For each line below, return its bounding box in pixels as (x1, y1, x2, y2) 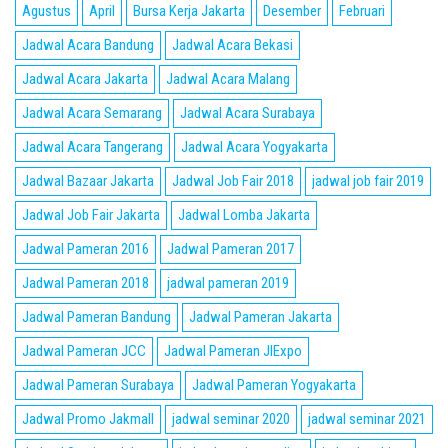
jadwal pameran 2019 (167, 274, 289, 292)
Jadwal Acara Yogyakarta (181, 138, 328, 156)
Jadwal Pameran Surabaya (22, 376, 174, 394)
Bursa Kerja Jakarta (133, 2, 245, 20)
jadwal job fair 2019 (312, 172, 424, 190)
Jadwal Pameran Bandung (22, 308, 171, 326)
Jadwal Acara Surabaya (180, 104, 315, 122)
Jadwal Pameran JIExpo (164, 342, 302, 360)
